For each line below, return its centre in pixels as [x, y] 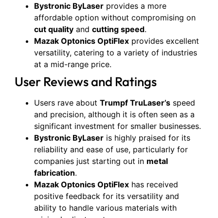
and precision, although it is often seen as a [114, 114]
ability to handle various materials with [105, 208]
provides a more [135, 6]
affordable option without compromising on [115, 18]
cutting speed [118, 29]
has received [154, 184]
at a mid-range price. [73, 64]
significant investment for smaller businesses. [118, 126]
